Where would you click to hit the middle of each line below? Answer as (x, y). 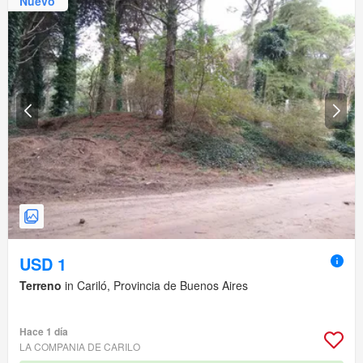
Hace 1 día (44, 332)
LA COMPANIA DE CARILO (80, 347)
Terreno (41, 286)
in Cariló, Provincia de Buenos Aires (155, 286)
